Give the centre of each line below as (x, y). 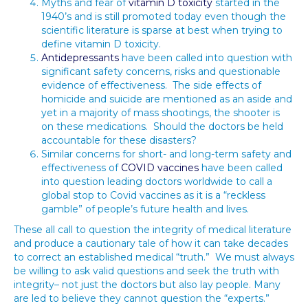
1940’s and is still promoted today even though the (164, 16)
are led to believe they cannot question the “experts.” (143, 298)
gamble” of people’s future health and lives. (145, 209)
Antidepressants (80, 58)
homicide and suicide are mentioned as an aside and (167, 99)
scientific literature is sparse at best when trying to (162, 30)
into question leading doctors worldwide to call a (157, 181)
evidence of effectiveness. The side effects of (151, 85)
